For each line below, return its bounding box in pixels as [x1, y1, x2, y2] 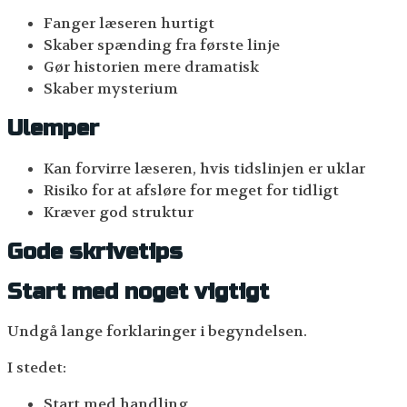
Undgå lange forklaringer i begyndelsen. [7, 322, 307, 342]
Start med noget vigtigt [7, 278, 269, 305]
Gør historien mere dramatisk [44, 56, 259, 76]
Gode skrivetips [7, 238, 183, 265]
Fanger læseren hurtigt [44, 13, 214, 33]
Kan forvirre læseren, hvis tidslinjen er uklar [44, 158, 365, 178]
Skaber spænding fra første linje [44, 35, 280, 55]
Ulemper [7, 114, 99, 142]
